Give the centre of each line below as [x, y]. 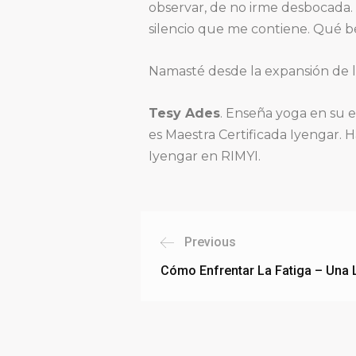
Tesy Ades [184, 113]
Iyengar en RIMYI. [205, 156]
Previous [210, 242]
